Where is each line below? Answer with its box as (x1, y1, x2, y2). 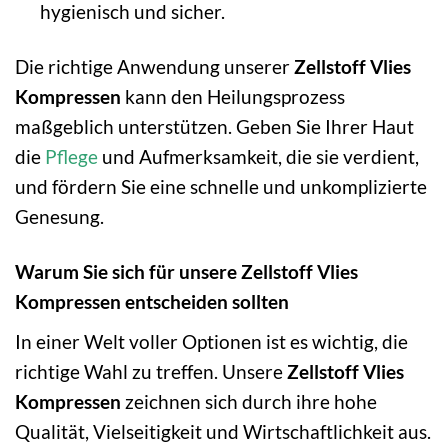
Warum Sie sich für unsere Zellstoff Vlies (15, 259, 358, 283)
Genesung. (15, 204, 104, 228)
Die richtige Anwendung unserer (15, 54, 294, 78)
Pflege (45, 144, 98, 168)
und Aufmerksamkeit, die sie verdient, (98, 144, 419, 168)
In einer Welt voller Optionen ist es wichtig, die (15, 329, 408, 353)
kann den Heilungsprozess (121, 84, 345, 108)
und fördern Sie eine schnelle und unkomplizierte (15, 174, 427, 198)
